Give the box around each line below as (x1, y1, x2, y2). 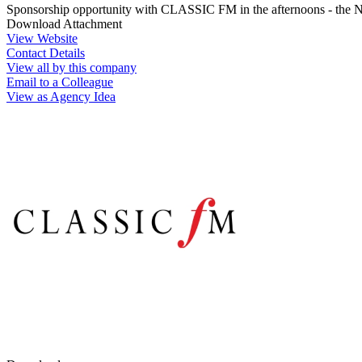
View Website (6, 31, 78, 45)
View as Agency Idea (6, 89, 116, 103)
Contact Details (6, 45, 85, 60)
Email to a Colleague (6, 74, 113, 89)
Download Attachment (6, 16, 122, 31)
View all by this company (6, 60, 137, 74)
